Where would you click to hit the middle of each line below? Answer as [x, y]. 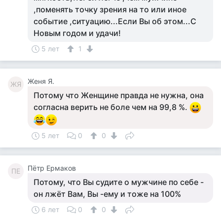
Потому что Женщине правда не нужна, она [119, 95]
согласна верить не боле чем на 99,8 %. [111, 107]
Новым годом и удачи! [77, 33]
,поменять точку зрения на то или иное [110, 9]
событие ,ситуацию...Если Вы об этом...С [115, 21]
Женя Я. [41, 81]
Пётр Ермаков [52, 168]
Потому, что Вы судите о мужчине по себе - [119, 182]
